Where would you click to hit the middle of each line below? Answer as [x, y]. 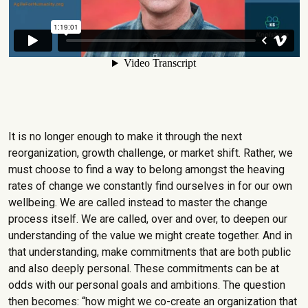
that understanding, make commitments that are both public [150, 252]
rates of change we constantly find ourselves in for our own [150, 186]
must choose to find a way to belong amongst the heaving [146, 169]
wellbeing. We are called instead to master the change [138, 202]
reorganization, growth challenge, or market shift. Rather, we [151, 153]
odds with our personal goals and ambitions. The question [147, 285]
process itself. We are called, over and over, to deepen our [148, 219]
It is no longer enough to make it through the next [125, 136]
